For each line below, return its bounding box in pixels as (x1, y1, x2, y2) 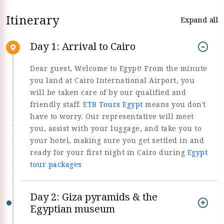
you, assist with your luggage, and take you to (30, 123, 201, 133)
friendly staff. (30, 99, 83, 109)
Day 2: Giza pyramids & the (30, 190, 157, 203)
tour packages (30, 159, 82, 169)
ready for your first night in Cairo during (30, 147, 187, 157)
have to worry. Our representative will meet (30, 111, 194, 121)
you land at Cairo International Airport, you (30, 75, 194, 85)
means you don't (142, 99, 206, 109)
